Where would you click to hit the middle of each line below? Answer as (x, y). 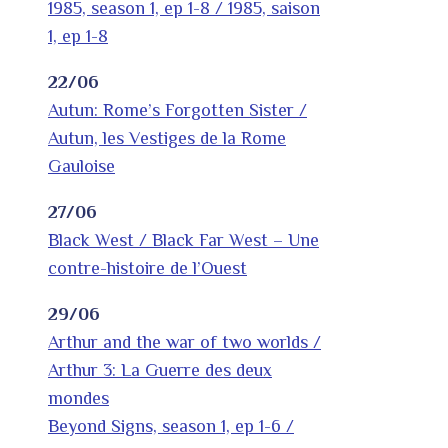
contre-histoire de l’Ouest (147, 268)
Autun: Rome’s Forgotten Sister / (177, 110)
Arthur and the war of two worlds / (184, 342)
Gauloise (81, 166)
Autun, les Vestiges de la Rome (167, 138)
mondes (78, 398)
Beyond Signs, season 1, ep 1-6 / (171, 426)
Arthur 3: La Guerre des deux (160, 370)
